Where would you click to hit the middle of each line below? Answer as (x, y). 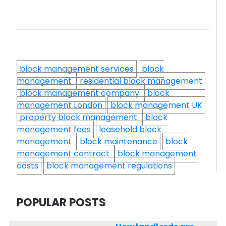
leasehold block (130, 129)
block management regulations (109, 166)
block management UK (156, 105)
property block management (78, 117)
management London (60, 105)
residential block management (141, 81)
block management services (77, 69)
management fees (54, 129)
